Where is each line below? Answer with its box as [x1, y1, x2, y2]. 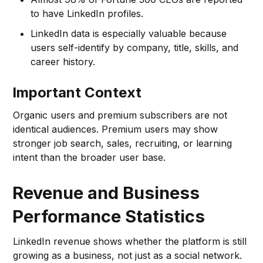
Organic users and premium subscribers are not [13, 109, 228, 121]
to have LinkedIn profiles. [31, 7, 144, 19]
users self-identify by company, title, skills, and [31, 41, 239, 53]
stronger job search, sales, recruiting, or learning [13, 137, 232, 149]
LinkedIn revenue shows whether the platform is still [13, 235, 247, 247]
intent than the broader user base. [13, 151, 166, 163]
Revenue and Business [12, 182, 200, 203]
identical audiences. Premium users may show [13, 123, 218, 135]
